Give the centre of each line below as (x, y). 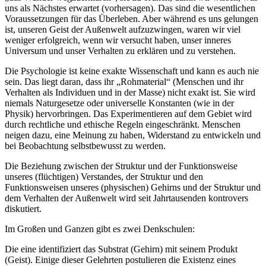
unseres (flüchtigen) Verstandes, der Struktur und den (104, 177)
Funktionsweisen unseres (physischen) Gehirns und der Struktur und (133, 188)
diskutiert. (23, 209)
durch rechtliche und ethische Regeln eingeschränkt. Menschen (123, 125)
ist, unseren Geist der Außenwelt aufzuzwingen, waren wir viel (123, 30)
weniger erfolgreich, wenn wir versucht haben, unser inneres (118, 40)
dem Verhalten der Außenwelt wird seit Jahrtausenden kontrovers (126, 198)
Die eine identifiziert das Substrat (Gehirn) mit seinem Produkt (121, 249)
